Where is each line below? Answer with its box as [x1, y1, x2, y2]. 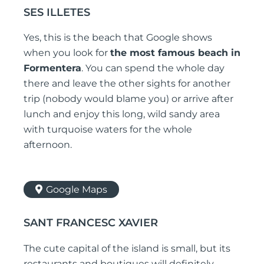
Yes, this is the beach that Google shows [24, 32, 212, 44]
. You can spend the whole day [81, 62, 225, 74]
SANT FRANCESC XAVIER [24, 216, 158, 230]
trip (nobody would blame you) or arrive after [24, 93, 233, 105]
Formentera [24, 62, 81, 74]
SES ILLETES [24, 5, 90, 19]
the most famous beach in [110, 47, 240, 59]
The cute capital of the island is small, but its [24, 242, 230, 254]
